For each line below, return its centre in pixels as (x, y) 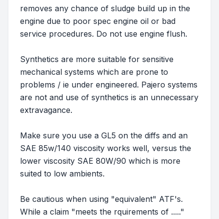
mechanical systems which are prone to (94, 72)
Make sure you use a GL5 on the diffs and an (104, 135)
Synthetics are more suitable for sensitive (97, 59)
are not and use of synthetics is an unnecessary (109, 97)
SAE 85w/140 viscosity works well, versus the (106, 148)
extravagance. (46, 110)
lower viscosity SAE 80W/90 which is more (100, 161)
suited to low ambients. (62, 174)
